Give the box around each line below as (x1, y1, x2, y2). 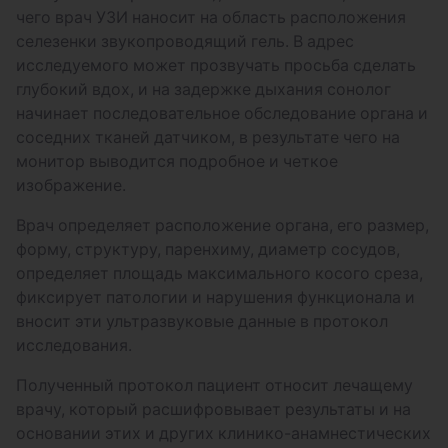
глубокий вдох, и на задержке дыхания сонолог (16, 79, 391, 99)
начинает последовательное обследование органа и (16, 103, 428, 123)
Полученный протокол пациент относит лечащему (16, 375, 413, 395)
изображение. (16, 175, 126, 195)
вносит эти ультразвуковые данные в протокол (16, 311, 388, 331)
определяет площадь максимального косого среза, (16, 263, 423, 283)
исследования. (16, 335, 132, 355)
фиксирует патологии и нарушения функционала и (16, 287, 415, 307)
